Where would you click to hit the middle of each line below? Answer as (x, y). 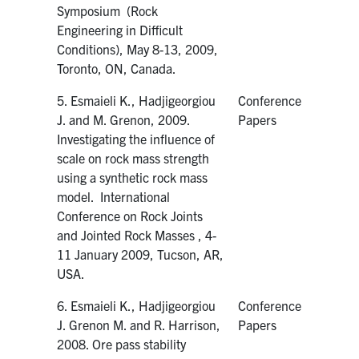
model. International (114, 196)
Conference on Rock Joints (130, 215)
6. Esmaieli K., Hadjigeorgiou (137, 305)
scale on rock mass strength (133, 157)
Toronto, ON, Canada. (117, 68)
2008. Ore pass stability (122, 343)
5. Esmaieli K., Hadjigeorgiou (137, 100)
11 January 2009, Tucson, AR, (141, 254)
